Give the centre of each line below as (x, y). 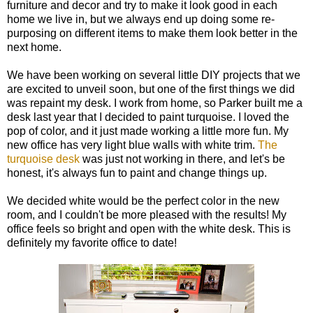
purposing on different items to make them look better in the (152, 33)
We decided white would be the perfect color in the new (143, 201)
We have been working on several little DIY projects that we (154, 75)
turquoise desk (43, 159)
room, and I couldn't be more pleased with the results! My (147, 214)
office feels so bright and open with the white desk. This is (149, 228)
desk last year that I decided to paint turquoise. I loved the (148, 117)
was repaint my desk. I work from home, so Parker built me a (155, 103)
